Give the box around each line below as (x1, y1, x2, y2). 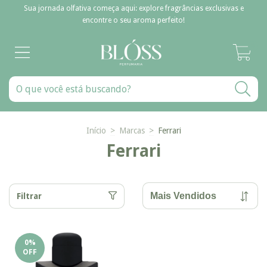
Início (86, 126, 106, 135)
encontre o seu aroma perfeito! (82, 16, 185, 24)
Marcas (119, 126, 145, 135)
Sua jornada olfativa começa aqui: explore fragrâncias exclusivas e (23, 4, 244, 13)
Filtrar (17, 191, 42, 201)
